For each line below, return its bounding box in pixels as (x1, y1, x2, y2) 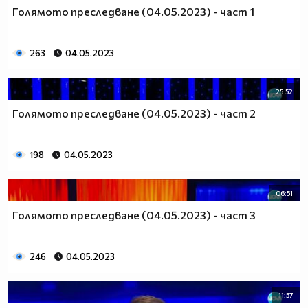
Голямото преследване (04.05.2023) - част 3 (12, 208, 256, 221)
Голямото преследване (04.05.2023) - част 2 (12, 106, 256, 120)
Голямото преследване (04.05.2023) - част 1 (12, 4, 254, 18)
